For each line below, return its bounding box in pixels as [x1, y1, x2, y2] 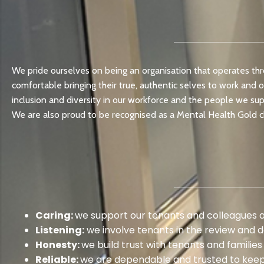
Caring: [35, 208, 75, 222]
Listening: [35, 223, 84, 237]
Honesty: [35, 237, 81, 252]
